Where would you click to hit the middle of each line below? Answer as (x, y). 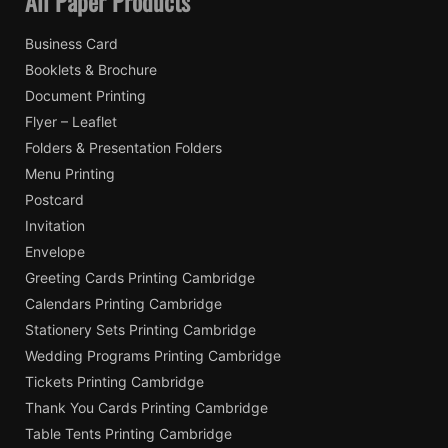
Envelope (55, 251)
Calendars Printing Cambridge (123, 303)
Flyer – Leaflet (71, 121)
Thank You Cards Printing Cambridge (146, 407)
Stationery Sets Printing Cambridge (140, 329)
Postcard (54, 199)
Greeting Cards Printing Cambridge (140, 277)
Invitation (55, 225)
